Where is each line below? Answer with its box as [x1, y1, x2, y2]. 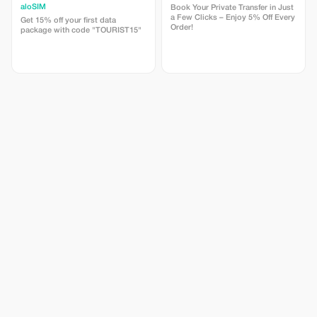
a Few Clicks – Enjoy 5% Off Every [171, 14, 295, 21]
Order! [171, 24, 193, 31]
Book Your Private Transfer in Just [171, 4, 294, 11]
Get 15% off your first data [21, 17, 116, 24]
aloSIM [21, 4, 46, 11]
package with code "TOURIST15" [21, 27, 142, 34]
